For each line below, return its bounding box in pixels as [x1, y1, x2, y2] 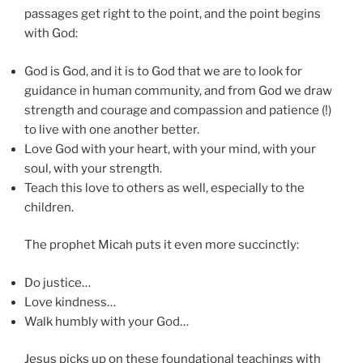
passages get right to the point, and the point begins [24, 6, 321, 22]
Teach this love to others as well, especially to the [24, 180, 305, 195]
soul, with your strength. [24, 160, 162, 176]
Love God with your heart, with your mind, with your [24, 141, 316, 156]
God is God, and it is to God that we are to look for [24, 63, 302, 79]
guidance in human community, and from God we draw [24, 83, 332, 98]
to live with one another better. [24, 122, 199, 137]
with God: [24, 26, 78, 41]
